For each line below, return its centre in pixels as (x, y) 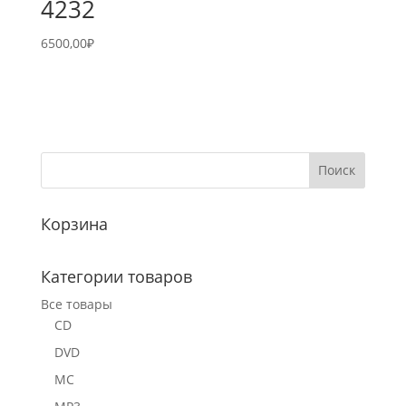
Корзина (74, 223)
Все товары (76, 304)
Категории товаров (116, 276)
